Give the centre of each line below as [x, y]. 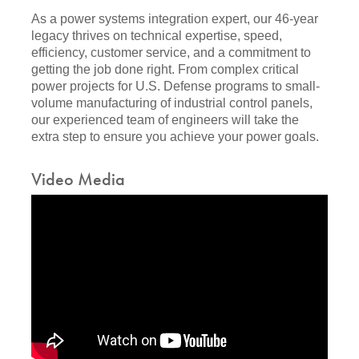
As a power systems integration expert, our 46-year [175, 18]
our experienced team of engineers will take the [165, 119]
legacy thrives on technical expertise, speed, [157, 35]
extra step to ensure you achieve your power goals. [175, 136]
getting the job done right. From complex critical [165, 69]
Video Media [78, 179]
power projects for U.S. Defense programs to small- [175, 86]
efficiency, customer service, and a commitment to [171, 52]
